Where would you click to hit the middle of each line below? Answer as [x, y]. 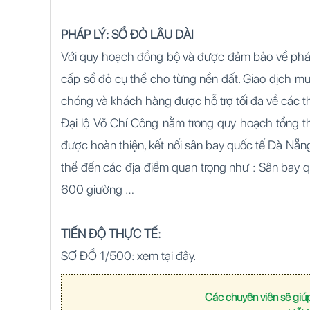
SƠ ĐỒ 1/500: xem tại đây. [130, 256]
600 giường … [98, 189]
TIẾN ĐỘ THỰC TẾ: [111, 234]
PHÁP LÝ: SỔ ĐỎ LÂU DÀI [129, 34]
